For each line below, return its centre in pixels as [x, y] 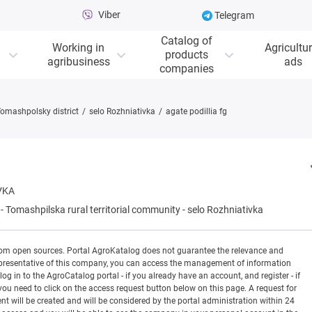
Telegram [234, 15]
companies [186, 68]
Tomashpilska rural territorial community [93, 210]
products [186, 54]
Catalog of [186, 40]
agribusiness [78, 61]
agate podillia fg [196, 111]
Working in [78, 47]
